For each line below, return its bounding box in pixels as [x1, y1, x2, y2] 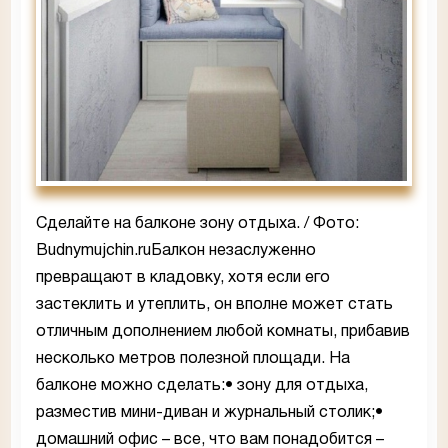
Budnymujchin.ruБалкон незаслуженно [36, 244, 316, 259]
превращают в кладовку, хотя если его [36, 271, 330, 286]
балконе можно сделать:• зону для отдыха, [36, 379, 368, 394]
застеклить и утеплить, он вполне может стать [36, 298, 393, 313]
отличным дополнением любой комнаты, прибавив [36, 325, 410, 340]
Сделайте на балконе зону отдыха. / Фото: [36, 217, 359, 232]
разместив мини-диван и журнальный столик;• [36, 406, 383, 421]
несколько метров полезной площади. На [36, 352, 350, 367]
